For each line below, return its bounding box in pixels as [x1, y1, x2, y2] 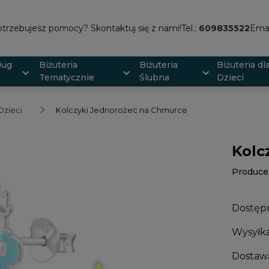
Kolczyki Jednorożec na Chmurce [56, 105, 187, 115]
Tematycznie [39, 72, 95, 83]
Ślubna [139, 72, 169, 83]
